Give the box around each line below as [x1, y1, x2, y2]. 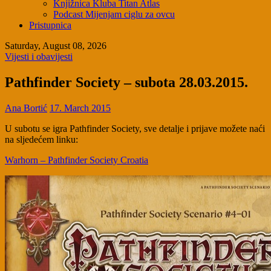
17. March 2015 [50, 102, 111, 113]
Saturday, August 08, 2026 [5, 41, 106, 51]
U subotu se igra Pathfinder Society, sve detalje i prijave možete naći [5, 123, 265, 134]
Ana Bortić [5, 102, 47, 113]
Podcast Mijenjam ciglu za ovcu [53, 9, 175, 20]
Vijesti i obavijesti [5, 51, 73, 62]
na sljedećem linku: [5, 134, 78, 145]
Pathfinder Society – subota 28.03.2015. [5, 74, 248, 91]
